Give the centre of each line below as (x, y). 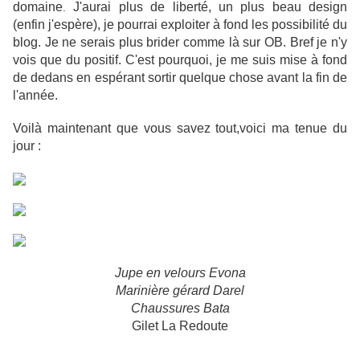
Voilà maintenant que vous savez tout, (127, 129)
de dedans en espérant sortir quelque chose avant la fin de (180, 78)
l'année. (35, 96)
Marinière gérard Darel (180, 291)
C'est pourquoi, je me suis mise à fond (236, 60)
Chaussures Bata (180, 309)
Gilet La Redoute (180, 326)
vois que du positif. (67, 60)
